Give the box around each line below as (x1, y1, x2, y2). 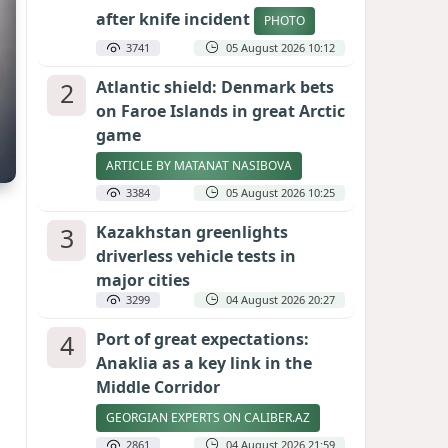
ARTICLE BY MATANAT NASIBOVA (106, 157, 292, 174)
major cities (96, 269, 190, 291)
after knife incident (96, 8, 254, 31)
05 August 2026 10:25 (226, 185, 335, 200)
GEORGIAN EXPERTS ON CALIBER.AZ (106, 409, 310, 426)
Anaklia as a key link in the (96, 352, 312, 374)
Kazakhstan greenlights (96, 221, 288, 243)
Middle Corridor (96, 376, 220, 398)
